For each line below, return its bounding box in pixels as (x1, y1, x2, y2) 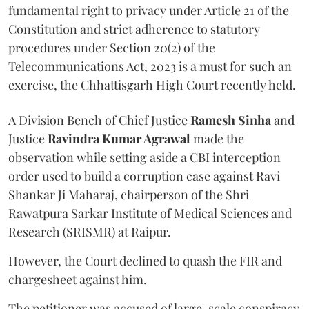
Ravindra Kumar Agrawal (48, 130, 190, 148)
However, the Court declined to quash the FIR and (8, 252, 282, 270)
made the (190, 130, 244, 148)
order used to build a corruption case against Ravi (8, 168, 280, 185)
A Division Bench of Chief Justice (8, 112, 190, 129)
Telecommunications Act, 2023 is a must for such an (8, 58, 292, 75)
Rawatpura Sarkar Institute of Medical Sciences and (8, 205, 292, 222)
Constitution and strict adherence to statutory (8, 21, 260, 38)
